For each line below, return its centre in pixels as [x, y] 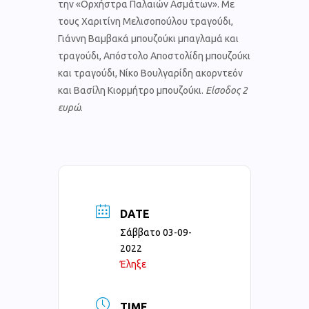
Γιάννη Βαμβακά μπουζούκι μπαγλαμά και [148, 38]
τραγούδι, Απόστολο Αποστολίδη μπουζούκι [154, 56]
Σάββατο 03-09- [156, 232]
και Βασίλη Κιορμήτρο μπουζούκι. [132, 90]
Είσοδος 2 [227, 90]
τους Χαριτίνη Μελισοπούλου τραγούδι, [146, 21]
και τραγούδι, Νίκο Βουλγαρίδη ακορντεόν [150, 73]
